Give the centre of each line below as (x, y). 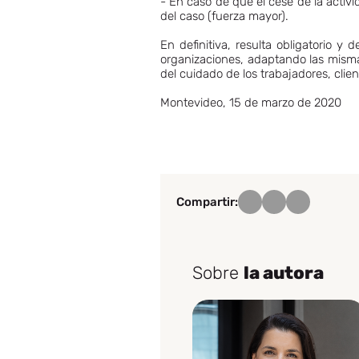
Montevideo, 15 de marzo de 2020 (251, 103)
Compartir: (207, 202)
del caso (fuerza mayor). (224, 16)
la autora (284, 273)
